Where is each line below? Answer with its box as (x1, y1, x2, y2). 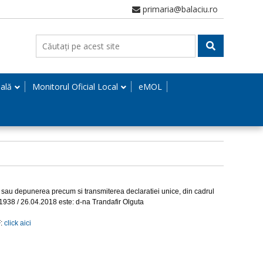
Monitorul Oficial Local (32, 81, 118, 92)
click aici (4, 219, 31, 227)
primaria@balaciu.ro (140, 4, 218, 15)
